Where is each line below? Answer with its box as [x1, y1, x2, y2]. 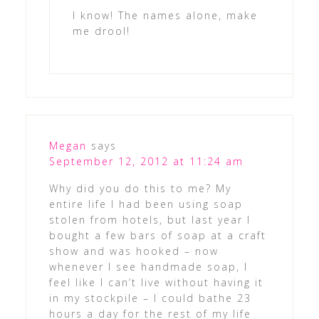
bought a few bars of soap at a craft [48, 229, 266, 243]
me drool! [72, 24, 130, 38]
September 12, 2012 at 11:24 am [48, 155, 244, 169]
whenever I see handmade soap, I [48, 260, 248, 274]
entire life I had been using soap [48, 197, 243, 211]
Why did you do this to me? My [48, 182, 231, 196]
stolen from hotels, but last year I [48, 213, 251, 227]
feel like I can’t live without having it [48, 276, 263, 290]
